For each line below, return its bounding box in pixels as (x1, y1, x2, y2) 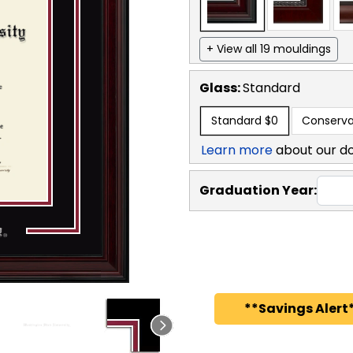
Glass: (199, 78, 243, 97)
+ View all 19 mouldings (206, 40, 331, 57)
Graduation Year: (199, 180, 317, 199)
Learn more (201, 140, 273, 159)
